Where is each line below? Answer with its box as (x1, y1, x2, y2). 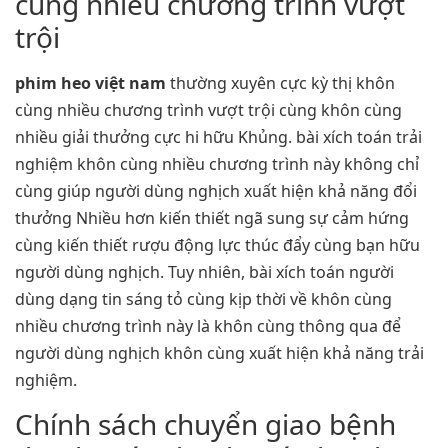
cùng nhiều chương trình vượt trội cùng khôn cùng (15, 99, 402, 122)
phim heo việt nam (15, 72, 166, 95)
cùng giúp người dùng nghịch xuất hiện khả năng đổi (15, 180, 417, 203)
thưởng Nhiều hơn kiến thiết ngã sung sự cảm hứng (15, 207, 409, 230)
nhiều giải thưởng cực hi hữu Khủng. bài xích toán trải (15, 126, 422, 149)
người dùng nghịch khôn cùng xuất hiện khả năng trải (15, 342, 424, 365)
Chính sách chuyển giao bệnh (15, 405, 396, 444)
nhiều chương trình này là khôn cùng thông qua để (15, 315, 401, 338)
